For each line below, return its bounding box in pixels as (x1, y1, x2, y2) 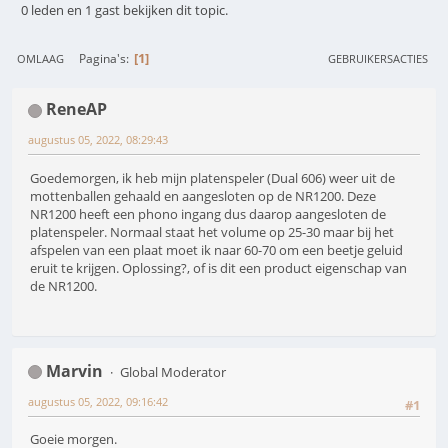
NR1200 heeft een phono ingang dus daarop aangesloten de (30, 204, 386, 223)
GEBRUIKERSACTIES (328, 50, 428, 66)
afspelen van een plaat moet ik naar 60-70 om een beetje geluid (30, 240, 403, 259)
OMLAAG (17, 50, 64, 66)
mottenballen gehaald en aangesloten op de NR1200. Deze (30, 186, 376, 205)
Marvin (46, 359, 103, 382)
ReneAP (46, 98, 107, 121)
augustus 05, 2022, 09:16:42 (28, 393, 168, 409)
